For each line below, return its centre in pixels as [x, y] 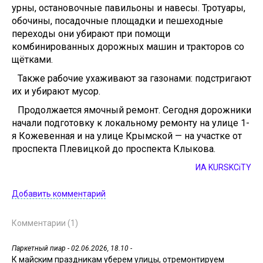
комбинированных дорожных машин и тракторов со [128, 47]
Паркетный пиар [40, 248]
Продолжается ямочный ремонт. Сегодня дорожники [134, 110]
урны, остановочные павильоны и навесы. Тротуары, [129, 8]
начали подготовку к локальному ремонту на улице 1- [131, 123]
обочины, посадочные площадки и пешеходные [117, 21]
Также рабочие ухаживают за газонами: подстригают [134, 78]
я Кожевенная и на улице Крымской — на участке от [127, 136]
